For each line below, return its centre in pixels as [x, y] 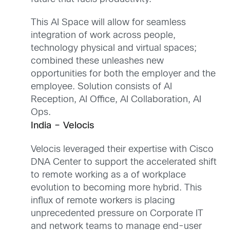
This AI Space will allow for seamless [108, 23]
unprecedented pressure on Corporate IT [117, 214]
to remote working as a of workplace [108, 175]
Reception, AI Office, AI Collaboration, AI [116, 100]
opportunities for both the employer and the [123, 74]
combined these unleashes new [97, 61]
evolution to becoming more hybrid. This [116, 188]
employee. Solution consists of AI [101, 87]
